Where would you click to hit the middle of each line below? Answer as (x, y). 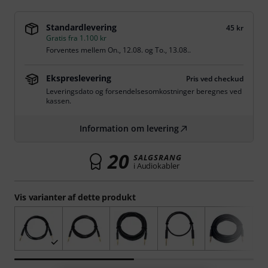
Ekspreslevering (79, 78)
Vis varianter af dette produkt (75, 197)
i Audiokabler (156, 166)
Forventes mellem (77, 50)
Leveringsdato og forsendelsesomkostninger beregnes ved (144, 91)
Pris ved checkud (215, 79)
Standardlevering (81, 27)
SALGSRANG (157, 157)
